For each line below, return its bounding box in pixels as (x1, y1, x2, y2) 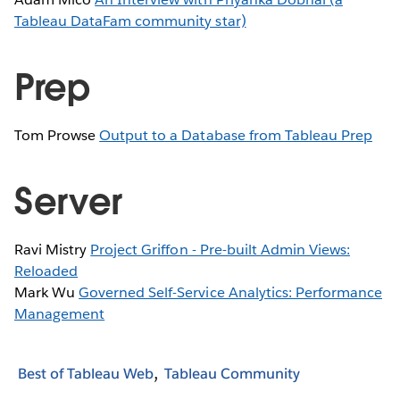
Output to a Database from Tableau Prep (99, 126, 372, 146)
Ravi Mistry (14, 240, 91, 260)
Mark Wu (14, 283, 79, 303)
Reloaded (14, 262, 79, 281)
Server (14, 179, 123, 226)
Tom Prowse (14, 126, 100, 146)
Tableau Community (164, 363, 300, 383)
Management (14, 304, 105, 324)
